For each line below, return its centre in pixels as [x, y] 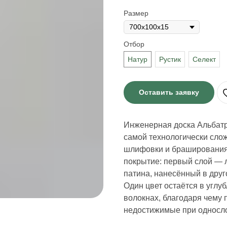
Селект [204, 59]
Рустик [170, 59]
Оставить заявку [169, 92]
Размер [136, 13]
